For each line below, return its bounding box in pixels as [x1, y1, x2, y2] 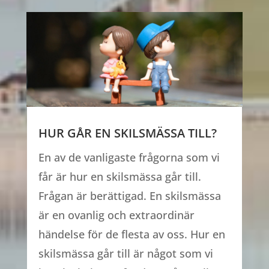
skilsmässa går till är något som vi [38, 246, 213, 261]
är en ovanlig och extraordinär [38, 208, 195, 223]
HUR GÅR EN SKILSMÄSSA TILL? [38, 125, 217, 142]
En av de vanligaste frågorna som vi [38, 150, 220, 165]
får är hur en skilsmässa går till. [38, 169, 201, 184]
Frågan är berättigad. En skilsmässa [38, 189, 221, 204]
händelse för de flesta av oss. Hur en [38, 227, 225, 242]
